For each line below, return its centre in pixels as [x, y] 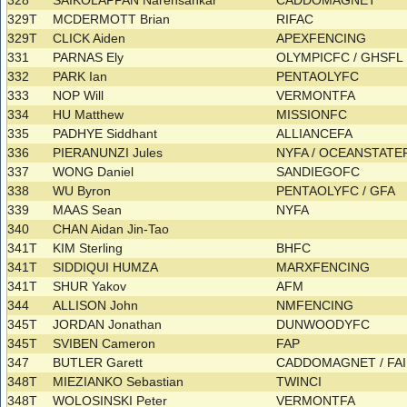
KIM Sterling [88, 248]
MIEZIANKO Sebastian [119, 382]
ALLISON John [96, 306]
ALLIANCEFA [317, 134]
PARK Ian [80, 77]
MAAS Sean [88, 210]
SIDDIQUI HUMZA [106, 268]
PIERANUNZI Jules [108, 153]
